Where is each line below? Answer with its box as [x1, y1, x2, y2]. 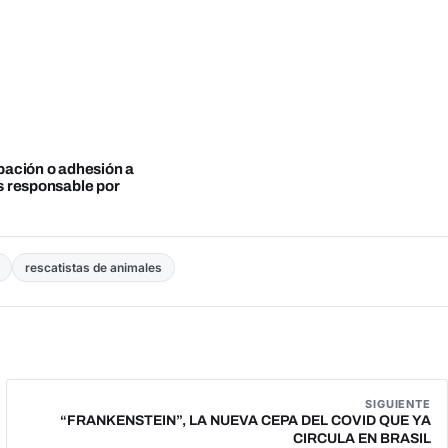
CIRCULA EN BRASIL [293, 430, 431, 446]
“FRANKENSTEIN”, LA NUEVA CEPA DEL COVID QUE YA [60, 412, 431, 428]
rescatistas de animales [24, 259, 162, 275]
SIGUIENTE [365, 396, 431, 411]
